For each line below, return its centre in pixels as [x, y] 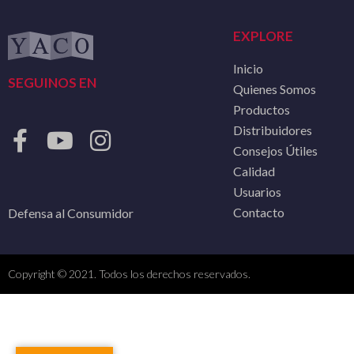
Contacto [259, 213]
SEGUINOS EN [52, 83]
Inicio [248, 69]
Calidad [254, 171]
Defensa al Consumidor [71, 213]
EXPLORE [263, 36]
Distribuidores [273, 130]
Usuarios [257, 192]
